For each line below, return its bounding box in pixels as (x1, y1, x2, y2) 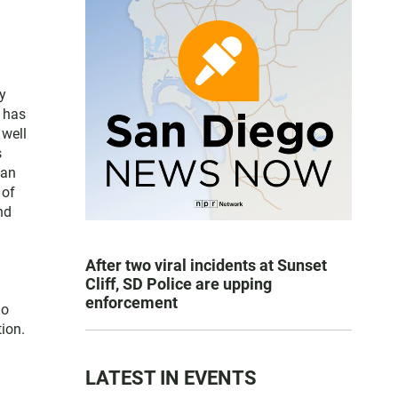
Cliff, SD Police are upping (85, 275, 272, 293)
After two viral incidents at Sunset (85, 256, 327, 275)
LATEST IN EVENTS (85, 367, 257, 389)
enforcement (85, 293, 178, 312)
